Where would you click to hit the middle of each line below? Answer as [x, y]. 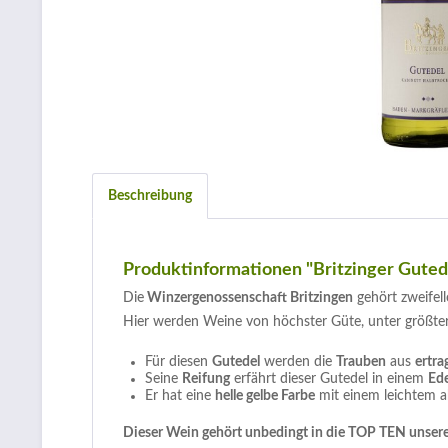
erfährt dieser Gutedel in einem [329, 379]
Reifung [206, 379]
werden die [298, 362]
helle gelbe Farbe [265, 396]
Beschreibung [150, 196]
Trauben [361, 362]
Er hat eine [180, 396]
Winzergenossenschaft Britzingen [248, 298]
